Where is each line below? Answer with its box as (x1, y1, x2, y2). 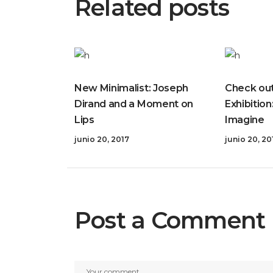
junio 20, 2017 (74, 134, 129, 144)
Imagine (224, 113, 264, 126)
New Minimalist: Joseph (74, 82, 188, 94)
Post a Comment (74, 205, 266, 235)
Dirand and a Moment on (74, 97, 193, 110)
